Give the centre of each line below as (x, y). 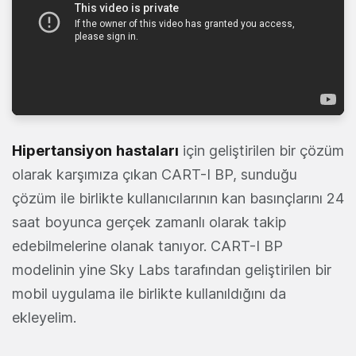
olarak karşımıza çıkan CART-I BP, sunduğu (155, 175)
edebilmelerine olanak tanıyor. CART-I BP (147, 246)
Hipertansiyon (62, 151)
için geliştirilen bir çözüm (261, 151)
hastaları (147, 151)
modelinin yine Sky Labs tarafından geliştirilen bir (172, 270)
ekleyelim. (44, 318)
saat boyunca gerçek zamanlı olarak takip (149, 222)
